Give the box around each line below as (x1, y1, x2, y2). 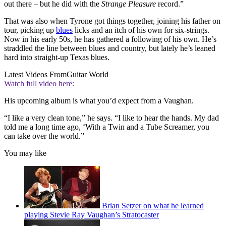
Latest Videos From (4, 70, 67, 79)
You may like (4, 148, 46, 157)
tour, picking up (4, 25, 56, 34)
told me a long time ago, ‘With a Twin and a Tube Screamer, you (4, 122, 209, 131)
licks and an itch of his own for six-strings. (73, 25, 209, 34)
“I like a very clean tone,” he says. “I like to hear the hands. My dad (4, 113, 219, 122)
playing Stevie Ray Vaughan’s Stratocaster (24, 210, 159, 219)
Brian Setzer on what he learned (102, 201, 204, 210)
